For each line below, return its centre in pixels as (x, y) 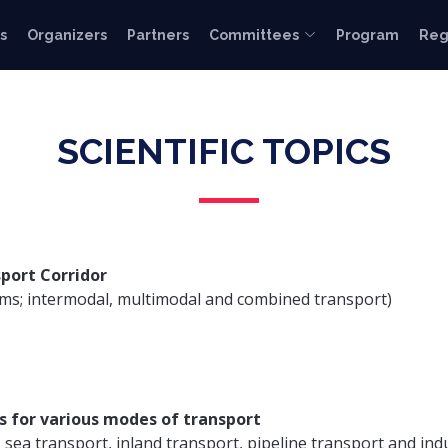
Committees (254, 34)
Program (367, 34)
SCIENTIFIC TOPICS (224, 151)
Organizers (67, 34)
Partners (158, 34)
